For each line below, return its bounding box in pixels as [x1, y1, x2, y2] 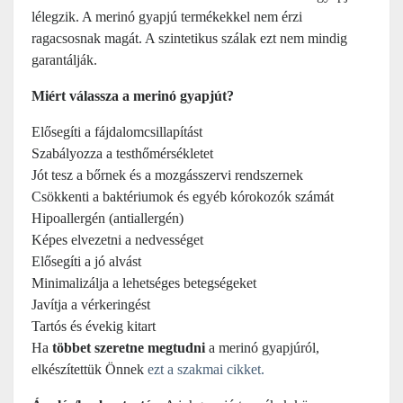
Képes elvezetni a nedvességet [31, 232, 203, 247]
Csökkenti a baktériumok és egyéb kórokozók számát [31, 189, 334, 204]
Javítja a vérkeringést [31, 297, 150, 312]
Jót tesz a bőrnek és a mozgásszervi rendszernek [31, 167, 303, 183]
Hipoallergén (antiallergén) [31, 210, 184, 226]
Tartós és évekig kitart [31, 318, 156, 334]
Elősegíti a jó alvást [31, 254, 141, 269]
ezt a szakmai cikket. [148, 362, 264, 377]
